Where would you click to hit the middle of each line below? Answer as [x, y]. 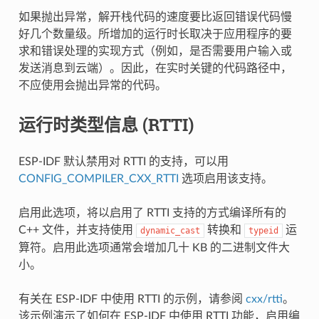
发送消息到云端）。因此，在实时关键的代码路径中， [155, 68]
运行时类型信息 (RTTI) [106, 124]
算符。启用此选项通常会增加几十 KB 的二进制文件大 [154, 247]
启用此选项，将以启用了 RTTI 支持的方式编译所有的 [152, 213]
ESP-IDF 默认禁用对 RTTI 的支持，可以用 [123, 161]
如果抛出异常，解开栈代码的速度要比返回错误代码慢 [155, 17]
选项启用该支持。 [225, 178]
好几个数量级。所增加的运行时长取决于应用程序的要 [155, 34]
